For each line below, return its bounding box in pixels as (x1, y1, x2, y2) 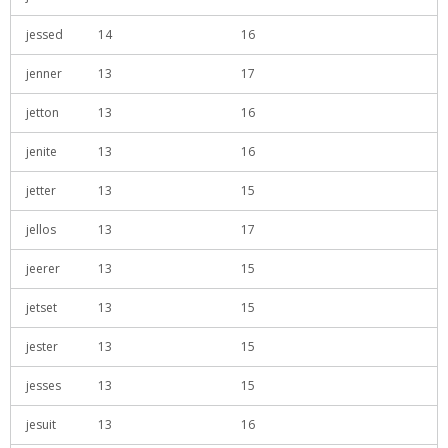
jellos (26, 221, 56, 238)
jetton (26, 104, 59, 121)
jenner (26, 65, 62, 82)
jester (26, 338, 58, 355)
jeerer (26, 260, 60, 277)
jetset (26, 299, 57, 316)
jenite (26, 143, 57, 160)
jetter (26, 182, 56, 199)
